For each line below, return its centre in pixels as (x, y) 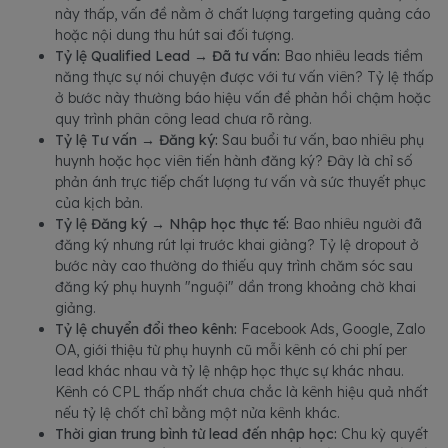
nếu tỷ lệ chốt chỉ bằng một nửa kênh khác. (197, 413)
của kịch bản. (99, 203)
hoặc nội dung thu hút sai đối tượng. (174, 35)
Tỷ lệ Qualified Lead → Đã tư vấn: (169, 56)
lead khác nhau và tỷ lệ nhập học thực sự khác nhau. (229, 371)
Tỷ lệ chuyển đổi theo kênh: (146, 329)
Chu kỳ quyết (382, 434)
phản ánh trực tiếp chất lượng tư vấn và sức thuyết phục (240, 182)
